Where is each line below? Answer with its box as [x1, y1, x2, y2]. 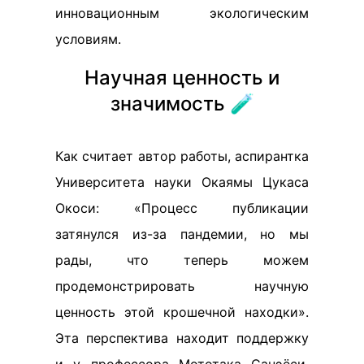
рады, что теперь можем [55, 252, 309, 268]
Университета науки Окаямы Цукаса [55, 174, 309, 190]
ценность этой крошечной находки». [55, 304, 309, 320]
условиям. [55, 31, 121, 47]
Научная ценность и [84, 66, 279, 89]
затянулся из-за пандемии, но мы [55, 226, 309, 242]
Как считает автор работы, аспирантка [55, 148, 309, 164]
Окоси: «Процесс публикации [55, 200, 309, 216]
